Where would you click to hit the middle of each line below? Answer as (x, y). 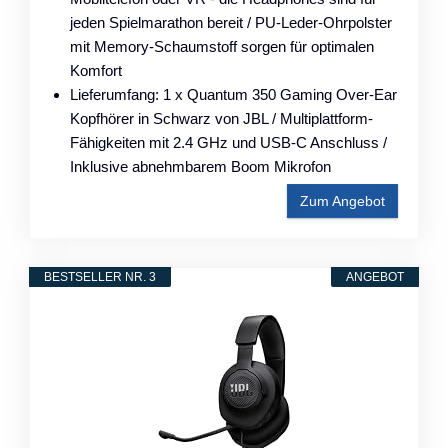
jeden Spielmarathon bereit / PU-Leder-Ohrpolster (231, 22)
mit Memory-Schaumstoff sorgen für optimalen (222, 46)
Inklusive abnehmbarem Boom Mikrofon (200, 166)
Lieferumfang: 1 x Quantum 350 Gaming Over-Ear (233, 94)
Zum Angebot (342, 200)
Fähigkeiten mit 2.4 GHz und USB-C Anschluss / (228, 142)
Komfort (96, 70)
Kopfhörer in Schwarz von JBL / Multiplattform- (221, 118)
